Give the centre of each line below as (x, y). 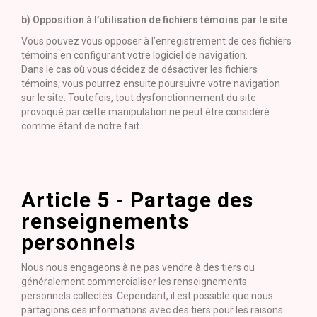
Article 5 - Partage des (137, 200)
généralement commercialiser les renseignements (134, 282)
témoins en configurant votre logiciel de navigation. (134, 55)
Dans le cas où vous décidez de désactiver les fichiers (139, 69)
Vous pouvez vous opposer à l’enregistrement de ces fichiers (156, 41)
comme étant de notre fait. (81, 126)
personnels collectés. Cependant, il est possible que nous (147, 296)
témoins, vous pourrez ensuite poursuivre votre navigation (151, 83)
